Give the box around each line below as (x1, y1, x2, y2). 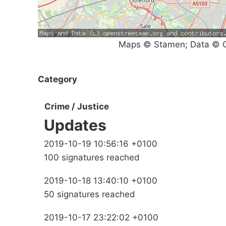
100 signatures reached (44, 152, 140, 163)
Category (38, 74, 77, 84)
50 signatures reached (44, 189, 135, 200)
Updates (44, 116, 106, 135)
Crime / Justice (44, 101, 109, 112)
